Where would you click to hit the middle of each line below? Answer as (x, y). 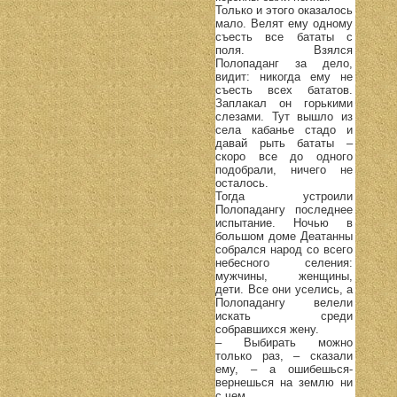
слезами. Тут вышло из (284, 116)
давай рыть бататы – (284, 143)
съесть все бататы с (284, 36)
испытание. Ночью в (284, 222)
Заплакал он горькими (284, 103)
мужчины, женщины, (284, 276)
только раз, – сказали (284, 355)
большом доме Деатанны (284, 236)
